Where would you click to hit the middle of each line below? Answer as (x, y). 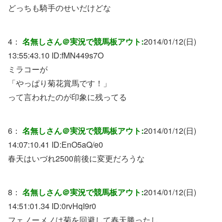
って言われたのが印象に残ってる (67, 97)
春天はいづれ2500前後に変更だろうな (76, 159)
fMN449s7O (83, 55)
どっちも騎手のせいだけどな (59, 8)
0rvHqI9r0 (79, 206)
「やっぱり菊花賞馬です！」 (59, 83)
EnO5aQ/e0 (82, 145)
